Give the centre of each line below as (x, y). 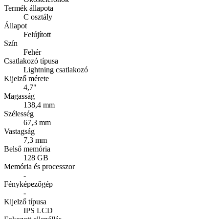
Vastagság (19, 131)
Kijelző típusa (25, 202)
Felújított (37, 35)
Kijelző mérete (26, 79)
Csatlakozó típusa (31, 61)
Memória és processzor (39, 167)
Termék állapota (29, 8)
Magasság (19, 96)
